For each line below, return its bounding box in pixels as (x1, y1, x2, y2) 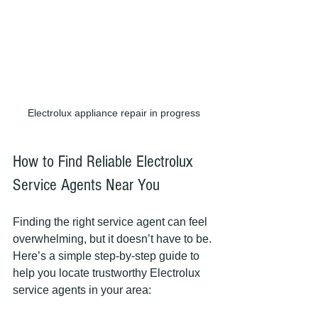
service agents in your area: (13, 283, 151, 296)
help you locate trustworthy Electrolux (13, 266, 203, 279)
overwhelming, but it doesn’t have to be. (13, 232, 214, 245)
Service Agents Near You (13, 175, 160, 194)
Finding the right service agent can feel (13, 215, 210, 228)
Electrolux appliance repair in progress (27, 106, 200, 119)
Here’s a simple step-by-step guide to (13, 249, 202, 262)
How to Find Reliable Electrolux (13, 151, 197, 171)
